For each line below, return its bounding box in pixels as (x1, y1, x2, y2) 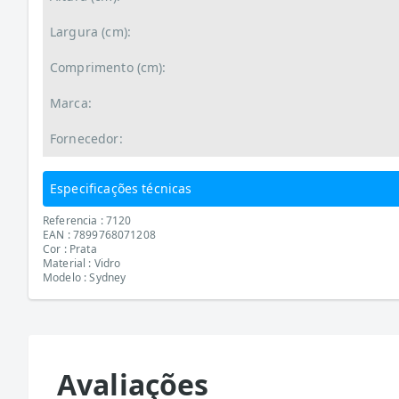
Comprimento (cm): (50, 59, 167, 76)
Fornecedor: (50, 130, 123, 147)
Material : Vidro (43, 256, 121, 271)
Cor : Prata (43, 241, 97, 256)
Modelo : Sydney (43, 270, 126, 285)
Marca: (50, 94, 92, 111)
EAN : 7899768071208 (43, 227, 156, 242)
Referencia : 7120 (43, 213, 132, 228)
